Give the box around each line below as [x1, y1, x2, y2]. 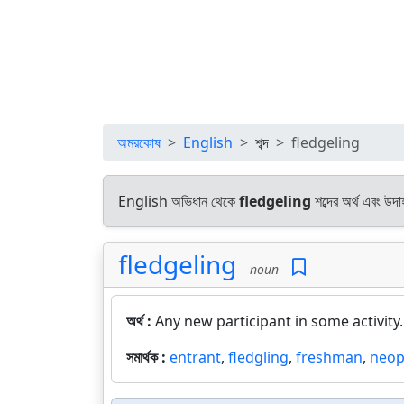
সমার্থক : [126, 347, 170, 367]
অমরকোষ [117, 133, 161, 152]
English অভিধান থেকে [118, 191, 239, 211]
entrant [170, 347, 221, 367]
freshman [296, 347, 363, 367]
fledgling [228, 347, 289, 367]
